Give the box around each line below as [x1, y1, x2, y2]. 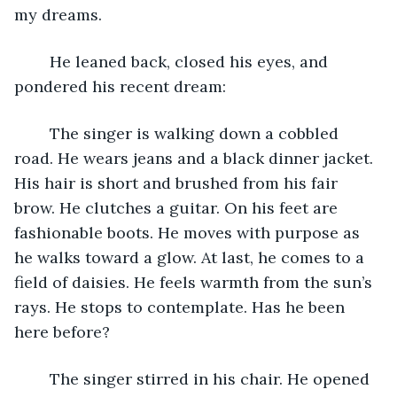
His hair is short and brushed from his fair [14, 172, 342, 193]
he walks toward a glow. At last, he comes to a [14, 246, 369, 268]
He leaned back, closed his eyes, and [32, 51, 50, 72]
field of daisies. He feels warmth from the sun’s [14, 271, 377, 292]
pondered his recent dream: [14, 75, 226, 97]
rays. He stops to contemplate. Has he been [14, 296, 349, 317]
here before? [14, 321, 110, 342]
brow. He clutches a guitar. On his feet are [14, 197, 342, 218]
